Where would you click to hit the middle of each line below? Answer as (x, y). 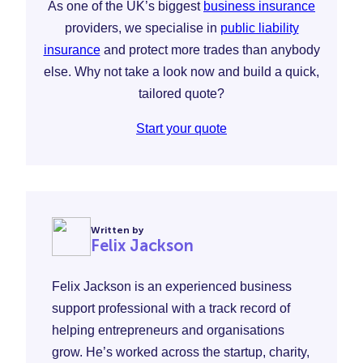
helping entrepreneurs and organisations (168, 330)
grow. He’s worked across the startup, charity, (181, 352)
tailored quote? (181, 93)
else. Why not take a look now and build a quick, (181, 71)
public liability (259, 28)
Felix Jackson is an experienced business (172, 286)
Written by (117, 231)
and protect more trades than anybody (210, 49)
